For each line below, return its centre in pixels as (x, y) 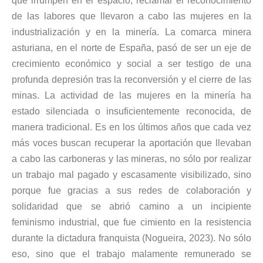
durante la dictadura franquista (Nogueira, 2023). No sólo (131, 238)
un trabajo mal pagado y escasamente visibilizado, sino (131, 174)
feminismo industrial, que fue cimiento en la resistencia (131, 222)
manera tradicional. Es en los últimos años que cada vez (131, 127)
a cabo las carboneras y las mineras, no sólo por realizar (131, 159)
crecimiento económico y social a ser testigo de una (131, 63)
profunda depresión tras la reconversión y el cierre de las (131, 79)
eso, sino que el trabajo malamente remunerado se (131, 254)
